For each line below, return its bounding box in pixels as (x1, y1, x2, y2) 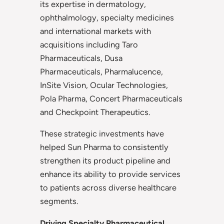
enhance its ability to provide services (40, 169, 180, 179)
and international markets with (40, 25, 151, 36)
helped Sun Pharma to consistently (40, 142, 168, 152)
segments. (40, 196, 78, 206)
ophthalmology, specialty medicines (40, 12, 174, 22)
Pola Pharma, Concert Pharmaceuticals (40, 93, 182, 103)
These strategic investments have (40, 128, 164, 139)
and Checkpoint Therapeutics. (40, 106, 150, 117)
